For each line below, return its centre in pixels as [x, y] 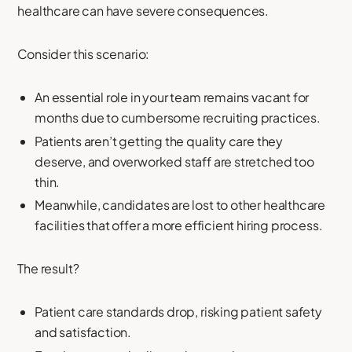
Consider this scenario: [84, 53]
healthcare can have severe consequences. [143, 10]
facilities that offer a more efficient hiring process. [179, 225]
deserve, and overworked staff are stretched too [174, 161]
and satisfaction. [83, 332]
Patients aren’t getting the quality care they [159, 141]
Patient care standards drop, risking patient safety [178, 312]
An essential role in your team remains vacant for [172, 97]
